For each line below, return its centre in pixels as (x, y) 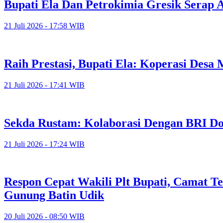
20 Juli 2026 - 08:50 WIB (44, 217)
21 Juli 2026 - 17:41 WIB (44, 85)
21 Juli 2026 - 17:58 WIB (44, 25)
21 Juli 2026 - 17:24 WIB (44, 144)
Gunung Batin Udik (54, 195)
